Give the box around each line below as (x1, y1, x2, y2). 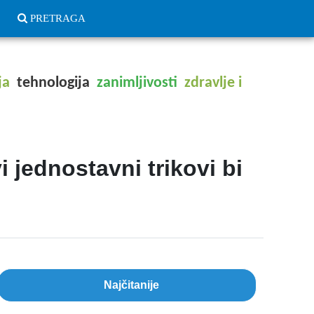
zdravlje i (184, 75, 242, 91)
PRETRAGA (30, 13, 86, 24)
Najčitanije (103, 279, 159, 291)
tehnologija (17, 75, 90, 91)
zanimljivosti (97, 75, 177, 91)
